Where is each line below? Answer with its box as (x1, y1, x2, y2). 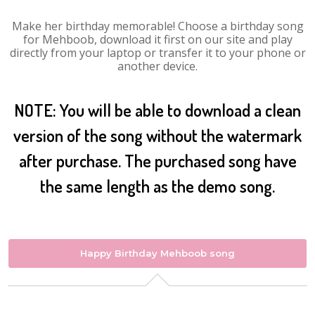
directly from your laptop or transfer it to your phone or (9, 45, 306, 60)
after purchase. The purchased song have (18, 150, 297, 172)
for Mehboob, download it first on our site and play (22, 32, 292, 47)
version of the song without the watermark (13, 124, 302, 146)
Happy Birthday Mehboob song (80, 247, 235, 259)
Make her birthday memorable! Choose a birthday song (11, 18, 304, 34)
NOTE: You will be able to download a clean (14, 99, 301, 121)
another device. (117, 58, 198, 74)
